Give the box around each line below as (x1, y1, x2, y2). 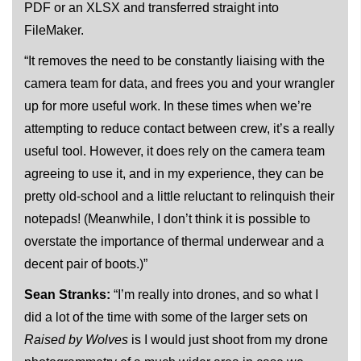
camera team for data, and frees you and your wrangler (24, 76, 334, 90)
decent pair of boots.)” (24, 256, 147, 271)
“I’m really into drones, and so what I (114, 287, 318, 301)
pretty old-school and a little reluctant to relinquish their (24, 189, 334, 203)
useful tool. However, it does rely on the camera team (24, 143, 325, 158)
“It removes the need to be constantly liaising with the (24, 53, 325, 68)
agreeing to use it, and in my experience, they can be (24, 166, 324, 180)
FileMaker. (24, 23, 84, 37)
